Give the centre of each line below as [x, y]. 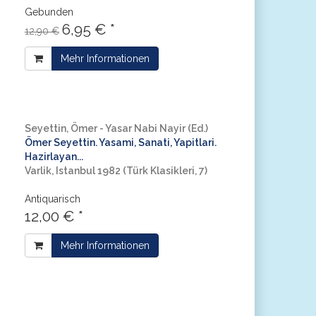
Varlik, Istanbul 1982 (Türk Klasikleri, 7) [116, 171]
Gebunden [49, 12]
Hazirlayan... [54, 157]
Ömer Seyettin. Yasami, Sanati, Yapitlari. [120, 142]
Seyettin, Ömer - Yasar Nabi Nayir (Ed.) [116, 128]
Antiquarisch [52, 199]
